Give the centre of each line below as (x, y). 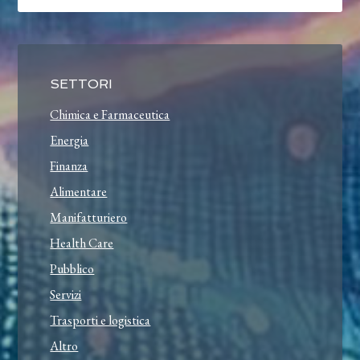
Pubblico (72, 269)
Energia (70, 141)
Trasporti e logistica (100, 321)
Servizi (66, 295)
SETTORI (82, 84)
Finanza (69, 166)
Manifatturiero (89, 218)
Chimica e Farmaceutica (110, 115)
